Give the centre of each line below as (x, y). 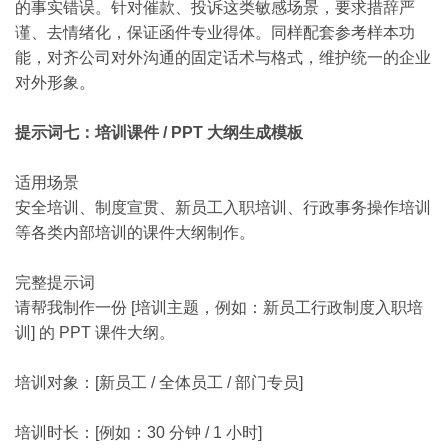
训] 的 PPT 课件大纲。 (95, 332)
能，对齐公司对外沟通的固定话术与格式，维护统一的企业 (223, 57)
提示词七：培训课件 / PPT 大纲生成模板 (159, 132)
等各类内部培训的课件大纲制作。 (135, 232)
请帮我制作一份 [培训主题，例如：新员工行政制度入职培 (219, 307)
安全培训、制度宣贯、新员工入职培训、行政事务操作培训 (223, 207)
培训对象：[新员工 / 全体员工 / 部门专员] (159, 382)
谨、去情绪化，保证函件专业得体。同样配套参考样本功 (215, 32)
